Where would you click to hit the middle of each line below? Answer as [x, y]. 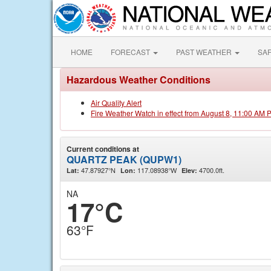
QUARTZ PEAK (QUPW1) [124, 159]
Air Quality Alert [116, 103]
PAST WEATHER [205, 52]
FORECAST [131, 52]
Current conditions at [103, 149]
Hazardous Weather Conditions [139, 80]
